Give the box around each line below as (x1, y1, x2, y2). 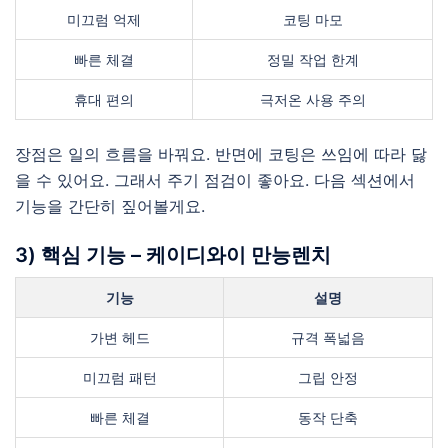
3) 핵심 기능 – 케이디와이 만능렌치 (15, 243, 331, 267)
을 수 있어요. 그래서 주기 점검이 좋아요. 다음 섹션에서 (15, 170, 415, 190)
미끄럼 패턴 (82, 369, 157, 386)
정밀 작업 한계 (266, 51, 359, 68)
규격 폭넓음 (291, 329, 365, 346)
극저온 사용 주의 (259, 91, 366, 108)
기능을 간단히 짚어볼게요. (15, 196, 205, 216)
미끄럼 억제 (67, 11, 141, 28)
